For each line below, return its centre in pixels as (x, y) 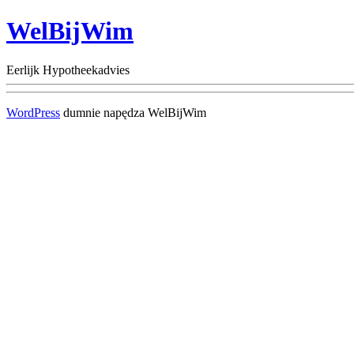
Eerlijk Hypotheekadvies (68, 70)
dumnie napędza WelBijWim (133, 112)
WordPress (33, 112)
